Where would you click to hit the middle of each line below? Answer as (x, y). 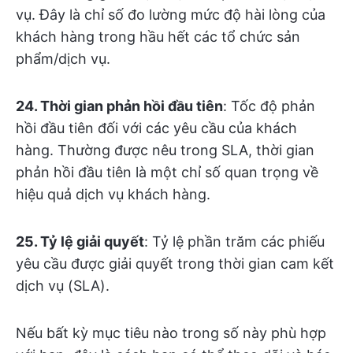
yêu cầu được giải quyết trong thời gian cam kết (175, 264)
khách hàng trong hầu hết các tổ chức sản (158, 37)
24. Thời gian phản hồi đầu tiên (119, 106)
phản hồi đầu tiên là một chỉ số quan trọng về (167, 172)
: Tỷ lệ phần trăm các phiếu (234, 242)
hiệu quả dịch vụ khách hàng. (113, 194)
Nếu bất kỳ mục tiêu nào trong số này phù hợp (171, 333)
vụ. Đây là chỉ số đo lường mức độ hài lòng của (171, 15)
